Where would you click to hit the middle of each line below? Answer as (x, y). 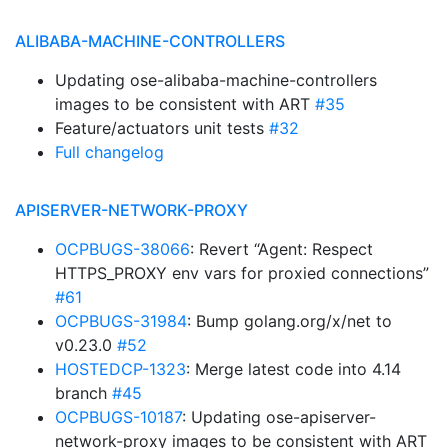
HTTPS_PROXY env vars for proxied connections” (242, 273)
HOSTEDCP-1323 (120, 369)
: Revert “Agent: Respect (281, 249)
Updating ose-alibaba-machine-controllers (216, 80)
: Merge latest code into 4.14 (293, 369)
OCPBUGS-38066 (122, 249)
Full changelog (109, 152)
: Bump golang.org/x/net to (289, 321)
